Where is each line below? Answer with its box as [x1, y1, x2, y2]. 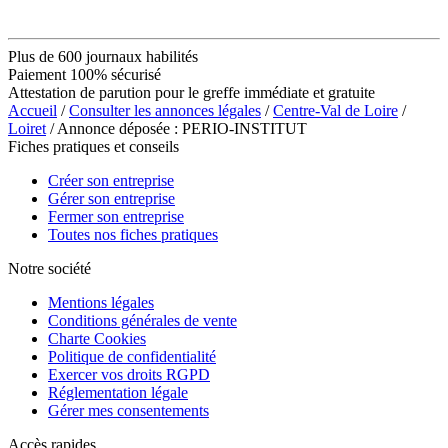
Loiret [8, 119, 46, 137]
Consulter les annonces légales [69, 101, 261, 119]
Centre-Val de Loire [273, 101, 398, 119]
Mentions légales [48, 293, 154, 311]
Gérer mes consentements [48, 401, 209, 419]
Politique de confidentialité [48, 347, 216, 365]
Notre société [8, 259, 91, 277]
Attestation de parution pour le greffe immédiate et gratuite [8, 83, 375, 101]
